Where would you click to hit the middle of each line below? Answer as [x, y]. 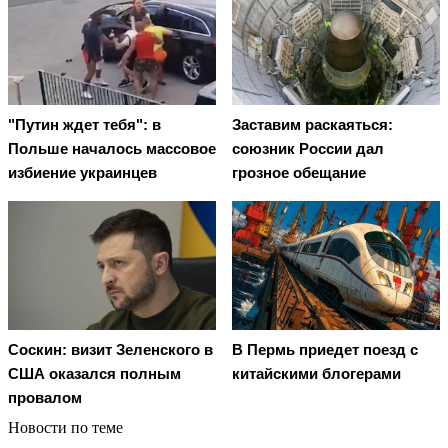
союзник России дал [308, 149]
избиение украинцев [82, 173]
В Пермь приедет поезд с [325, 349]
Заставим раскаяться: [312, 125]
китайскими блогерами [316, 373]
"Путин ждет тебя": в [84, 125]
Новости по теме [65, 427]
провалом [45, 397]
